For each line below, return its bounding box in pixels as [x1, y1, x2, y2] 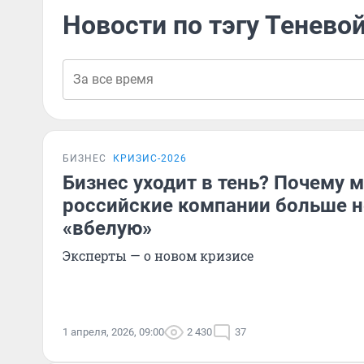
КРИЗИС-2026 [113, 153, 187, 164]
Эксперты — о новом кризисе [63, 247, 253, 264]
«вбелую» [63, 217, 152, 240]
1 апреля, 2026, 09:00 [63, 326, 164, 338]
